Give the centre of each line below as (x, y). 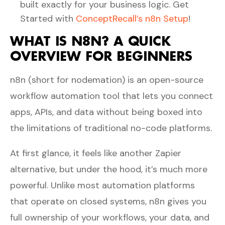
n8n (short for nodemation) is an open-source (107, 80)
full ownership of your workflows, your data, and (110, 217)
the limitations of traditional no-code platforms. (111, 128)
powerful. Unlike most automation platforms (102, 185)
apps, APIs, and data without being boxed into (106, 112)
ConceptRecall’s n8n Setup (131, 18)
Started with (47, 18)
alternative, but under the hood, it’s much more (109, 169)
